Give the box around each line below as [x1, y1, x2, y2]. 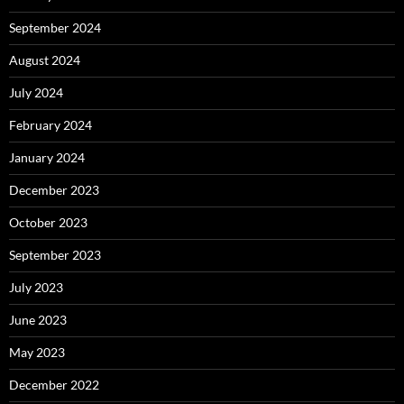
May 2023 [9, 344, 65, 361]
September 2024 [9, 20, 101, 36]
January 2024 [9, 150, 85, 166]
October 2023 [9, 215, 87, 231]
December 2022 [9, 377, 99, 393]
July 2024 [9, 85, 63, 101]
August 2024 [9, 52, 80, 69]
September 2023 [9, 247, 101, 263]
